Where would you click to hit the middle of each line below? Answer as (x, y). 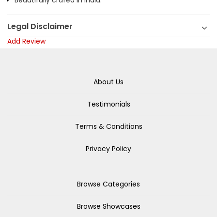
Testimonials (108, 104)
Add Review (26, 41)
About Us (108, 82)
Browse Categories (108, 184)
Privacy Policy (108, 149)
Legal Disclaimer (40, 26)
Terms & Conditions (108, 126)
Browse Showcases (108, 206)
